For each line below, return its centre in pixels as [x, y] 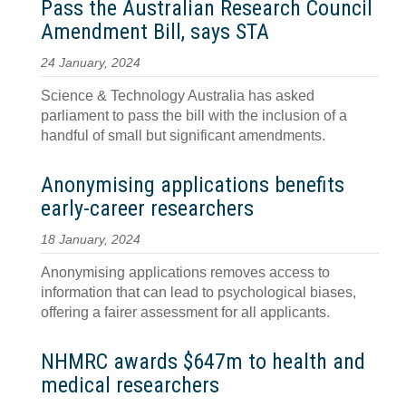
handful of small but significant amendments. [183, 135]
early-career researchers [147, 208]
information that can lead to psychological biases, [198, 292]
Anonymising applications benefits [193, 185]
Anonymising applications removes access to [185, 272]
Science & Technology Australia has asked [178, 96]
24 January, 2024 [91, 63]
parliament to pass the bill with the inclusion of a [194, 116]
